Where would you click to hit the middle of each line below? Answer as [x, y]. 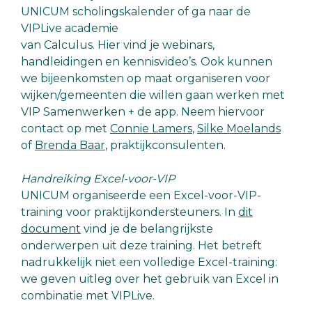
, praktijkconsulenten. [165, 145]
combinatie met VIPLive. [88, 295]
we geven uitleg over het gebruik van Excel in [150, 279]
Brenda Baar [70, 145]
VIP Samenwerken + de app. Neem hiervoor [143, 111]
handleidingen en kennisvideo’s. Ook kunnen [147, 61]
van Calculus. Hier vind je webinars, [118, 45]
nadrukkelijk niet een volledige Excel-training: [149, 262]
